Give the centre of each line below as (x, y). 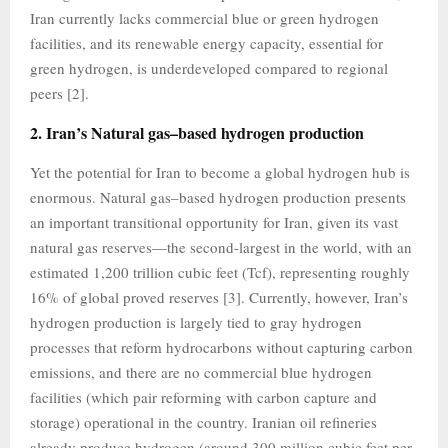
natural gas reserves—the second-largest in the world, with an (221, 247)
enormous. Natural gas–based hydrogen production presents (218, 197)
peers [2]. (59, 93)
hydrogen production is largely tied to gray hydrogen (196, 322)
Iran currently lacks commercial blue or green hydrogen (204, 18)
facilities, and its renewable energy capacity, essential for (206, 43)
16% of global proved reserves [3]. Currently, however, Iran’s (219, 297)
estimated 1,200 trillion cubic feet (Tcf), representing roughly (220, 272)
